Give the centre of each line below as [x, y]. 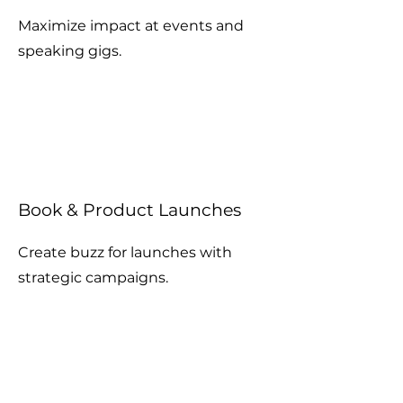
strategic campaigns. [93, 278]
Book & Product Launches [130, 210]
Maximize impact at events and [131, 26]
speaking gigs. [70, 51]
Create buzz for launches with [125, 252]
